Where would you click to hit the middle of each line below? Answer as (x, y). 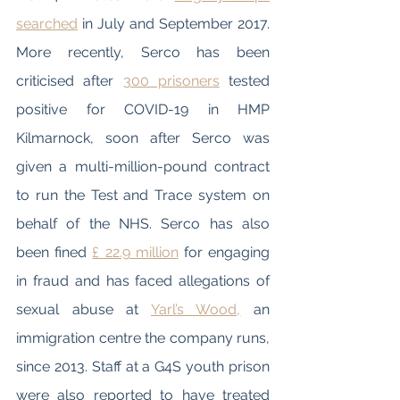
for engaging (224, 252)
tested (244, 81)
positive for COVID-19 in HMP (143, 109)
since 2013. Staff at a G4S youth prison (143, 367)
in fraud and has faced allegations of (143, 281)
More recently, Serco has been (143, 52)
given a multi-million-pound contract (143, 167)
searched (47, 24)
